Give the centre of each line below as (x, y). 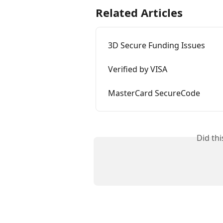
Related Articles (139, 13)
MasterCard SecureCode (154, 93)
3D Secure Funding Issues (157, 46)
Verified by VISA (138, 69)
